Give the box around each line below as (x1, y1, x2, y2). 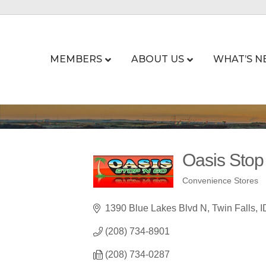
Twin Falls (212, 203, 255, 213)
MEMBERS (49, 53, 102, 65)
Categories (182, 182, 256, 199)
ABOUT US (131, 53, 184, 65)
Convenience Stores (182, 176, 258, 185)
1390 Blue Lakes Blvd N (105, 203, 207, 213)
